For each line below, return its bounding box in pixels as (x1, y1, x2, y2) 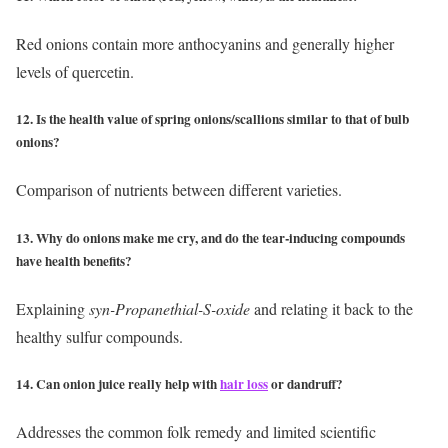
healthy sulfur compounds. (16, 325, 183, 347)
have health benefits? (16, 250, 132, 271)
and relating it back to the (250, 297, 413, 319)
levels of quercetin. (16, 61, 134, 83)
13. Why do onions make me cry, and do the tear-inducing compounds (16, 227, 405, 248)
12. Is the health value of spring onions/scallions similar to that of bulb (16, 109, 409, 130)
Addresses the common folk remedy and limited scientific (16, 421, 376, 443)
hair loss (220, 373, 268, 394)
